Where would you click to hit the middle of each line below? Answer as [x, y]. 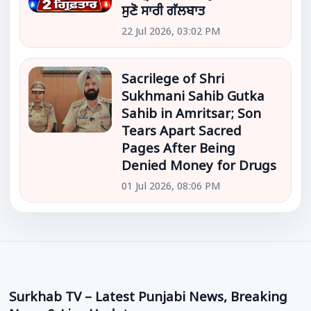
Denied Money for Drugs [199, 167]
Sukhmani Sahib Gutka [193, 98]
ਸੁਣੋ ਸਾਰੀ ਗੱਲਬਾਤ [163, 12]
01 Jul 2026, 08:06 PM [171, 187]
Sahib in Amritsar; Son [192, 115]
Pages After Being [179, 150]
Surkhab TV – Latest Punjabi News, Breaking [149, 298]
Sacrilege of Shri [173, 81]
